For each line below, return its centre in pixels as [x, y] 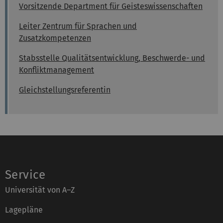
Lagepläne [24, 210]
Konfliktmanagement [56, 70]
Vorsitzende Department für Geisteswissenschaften [111, 6]
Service [25, 175]
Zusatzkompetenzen [55, 38]
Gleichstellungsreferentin [65, 90]
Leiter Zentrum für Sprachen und [78, 26]
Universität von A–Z [40, 190]
